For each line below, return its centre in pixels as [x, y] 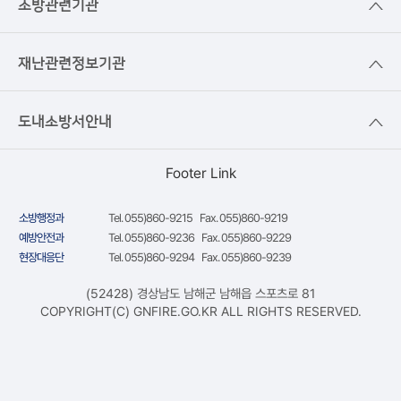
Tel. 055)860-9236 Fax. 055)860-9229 [199, 238]
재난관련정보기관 [72, 64]
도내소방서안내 [65, 122]
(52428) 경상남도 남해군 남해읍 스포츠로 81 [200, 293]
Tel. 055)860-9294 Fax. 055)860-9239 [199, 257]
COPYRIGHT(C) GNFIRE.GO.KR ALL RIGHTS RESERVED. [200, 311]
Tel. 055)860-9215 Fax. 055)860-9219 [197, 218]
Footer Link [200, 173]
